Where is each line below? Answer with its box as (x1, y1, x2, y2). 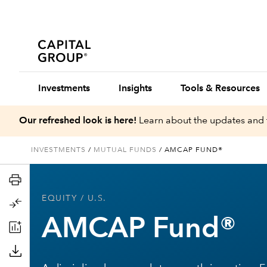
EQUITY (42, 194, 77, 203)
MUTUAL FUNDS (94, 147, 157, 154)
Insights (119, 84, 152, 94)
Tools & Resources (181, 84, 260, 94)
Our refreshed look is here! (19, 116, 136, 126)
